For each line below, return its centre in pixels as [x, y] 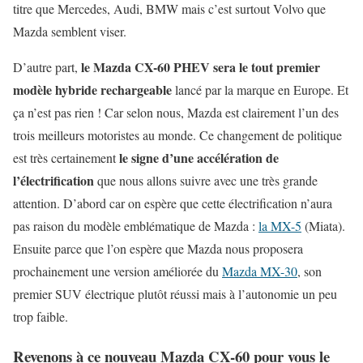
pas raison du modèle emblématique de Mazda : [136, 226]
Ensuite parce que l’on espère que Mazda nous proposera [158, 249]
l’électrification [53, 181]
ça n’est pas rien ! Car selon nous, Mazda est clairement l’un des [176, 113]
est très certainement [64, 158]
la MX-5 [280, 226]
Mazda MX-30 [260, 271]
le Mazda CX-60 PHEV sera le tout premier [201, 67]
